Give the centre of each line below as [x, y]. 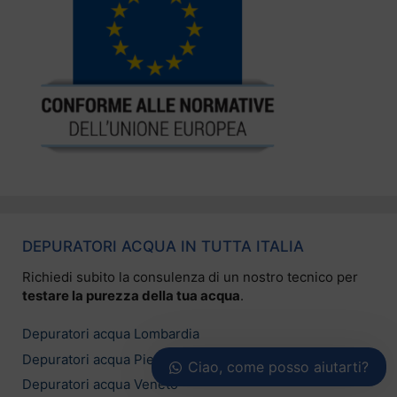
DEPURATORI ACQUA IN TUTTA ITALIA [163, 246]
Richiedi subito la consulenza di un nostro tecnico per [190, 276]
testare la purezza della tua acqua [131, 295]
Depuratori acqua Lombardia [111, 334]
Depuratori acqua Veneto [100, 385]
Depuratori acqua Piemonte [108, 359]
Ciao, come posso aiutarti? [278, 367]
